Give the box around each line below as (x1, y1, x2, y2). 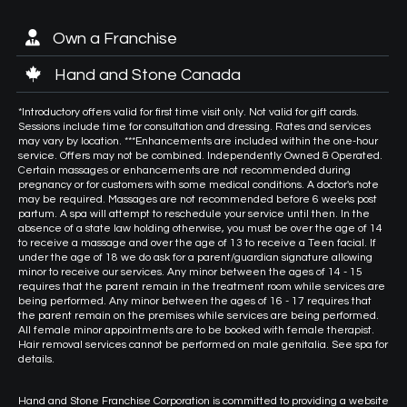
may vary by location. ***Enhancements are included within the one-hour (18, 134, 378, 147)
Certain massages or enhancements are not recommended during (18, 164, 351, 176)
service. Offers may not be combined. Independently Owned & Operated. (18, 149, 382, 162)
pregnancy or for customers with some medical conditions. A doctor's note (18, 178, 379, 191)
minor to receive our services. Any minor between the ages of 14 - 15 (18, 265, 362, 278)
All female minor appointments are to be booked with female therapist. (18, 323, 374, 336)
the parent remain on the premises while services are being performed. (18, 309, 379, 322)
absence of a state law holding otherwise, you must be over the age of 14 (18, 222, 382, 234)
